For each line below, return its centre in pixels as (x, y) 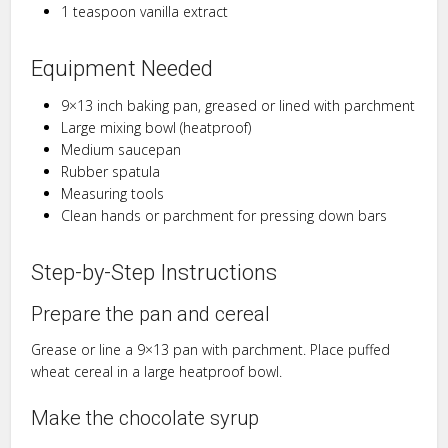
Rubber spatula (111, 171)
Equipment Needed (122, 68)
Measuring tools (113, 193)
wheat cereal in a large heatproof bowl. (157, 371)
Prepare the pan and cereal (151, 313)
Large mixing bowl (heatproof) (156, 127)
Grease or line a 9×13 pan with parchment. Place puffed (211, 349)
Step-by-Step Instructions (154, 272)
